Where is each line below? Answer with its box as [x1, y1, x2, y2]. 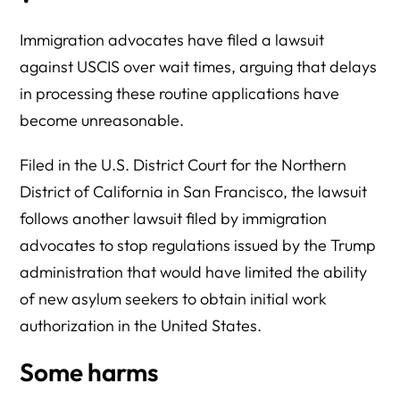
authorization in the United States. [20, 315, 262, 336]
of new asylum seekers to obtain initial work [20, 288, 328, 309]
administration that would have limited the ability [20, 262, 368, 282]
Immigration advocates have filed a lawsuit [20, 29, 325, 50]
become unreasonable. [20, 110, 185, 130]
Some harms [20, 356, 159, 387]
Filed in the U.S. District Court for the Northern [20, 154, 347, 175]
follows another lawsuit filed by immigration [20, 208, 328, 229]
